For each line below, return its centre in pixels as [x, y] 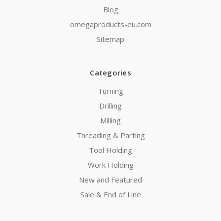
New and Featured [110, 180]
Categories [110, 73]
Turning [110, 91]
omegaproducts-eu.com [110, 24]
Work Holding [110, 165]
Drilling [110, 106]
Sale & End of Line [110, 195]
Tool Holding [110, 150]
